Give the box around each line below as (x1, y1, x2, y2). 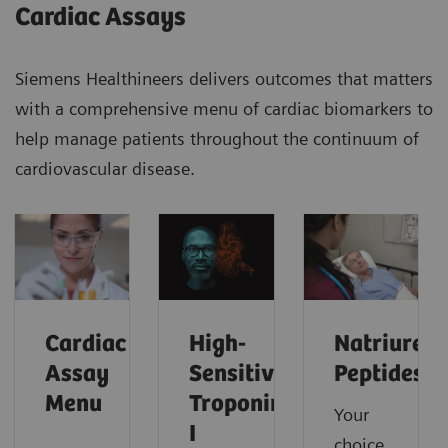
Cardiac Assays (15, 3, 186, 33)
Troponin (189, 390, 284, 418)
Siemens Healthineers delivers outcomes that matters (15, 68, 433, 90)
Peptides (333, 360, 424, 388)
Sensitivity (189, 360, 304, 388)
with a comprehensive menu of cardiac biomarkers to (15, 98, 433, 120)
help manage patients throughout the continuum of (15, 128, 419, 150)
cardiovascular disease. (15, 158, 195, 180)
